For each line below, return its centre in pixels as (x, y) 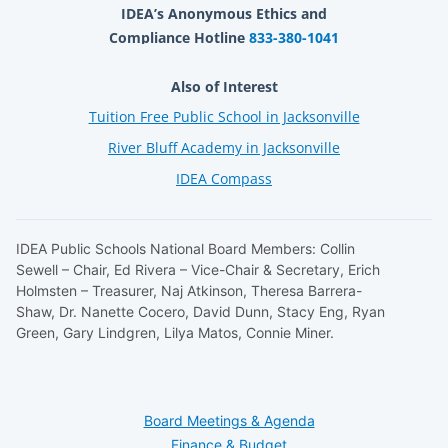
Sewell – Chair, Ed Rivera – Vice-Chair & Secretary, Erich (198, 269)
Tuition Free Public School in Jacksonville (224, 116)
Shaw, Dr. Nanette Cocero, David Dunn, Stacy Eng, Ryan (200, 311)
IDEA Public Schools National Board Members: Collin (185, 248)
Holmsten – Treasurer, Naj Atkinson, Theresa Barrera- (189, 290)
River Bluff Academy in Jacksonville (224, 147)
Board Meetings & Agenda (229, 420)
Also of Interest (224, 86)
